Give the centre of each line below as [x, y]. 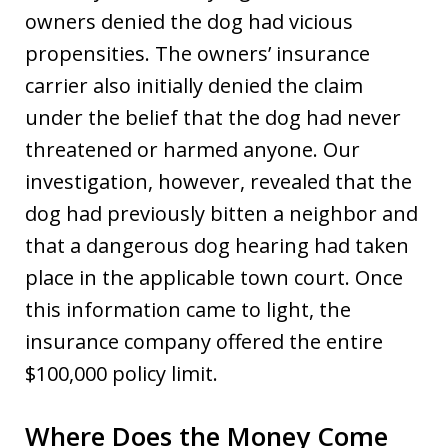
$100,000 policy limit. [121, 373]
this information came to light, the [188, 309]
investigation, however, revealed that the [218, 181]
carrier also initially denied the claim [194, 85]
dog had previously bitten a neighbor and [221, 213]
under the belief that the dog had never [213, 117]
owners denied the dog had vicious [189, 21]
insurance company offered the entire [204, 341]
